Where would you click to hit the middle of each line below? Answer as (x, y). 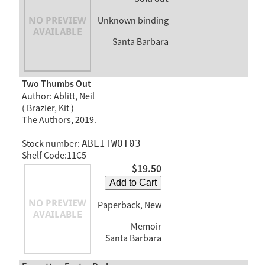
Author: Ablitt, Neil (58, 96)
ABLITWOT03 (111, 143)
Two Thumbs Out (56, 84)
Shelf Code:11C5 (54, 155)
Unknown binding (133, 20)
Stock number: (51, 143)
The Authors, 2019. (59, 120)
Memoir (145, 227)
